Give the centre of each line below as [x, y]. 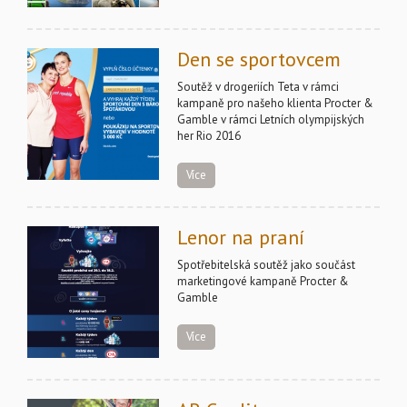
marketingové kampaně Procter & [263, 281]
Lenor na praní [241, 237]
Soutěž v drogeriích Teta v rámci [258, 87]
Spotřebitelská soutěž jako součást [266, 265]
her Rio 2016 [209, 136]
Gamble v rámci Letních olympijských [271, 119]
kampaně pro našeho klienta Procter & [275, 103]
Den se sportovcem [259, 59]
